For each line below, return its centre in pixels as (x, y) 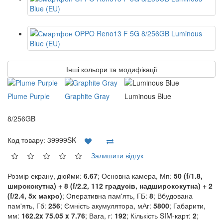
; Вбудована (173, 196)
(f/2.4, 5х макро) (35, 196)
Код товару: (27, 140)
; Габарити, (187, 206)
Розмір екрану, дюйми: (46, 176)
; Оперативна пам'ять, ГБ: (106, 196)
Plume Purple (29, 96)
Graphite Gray (87, 96)
